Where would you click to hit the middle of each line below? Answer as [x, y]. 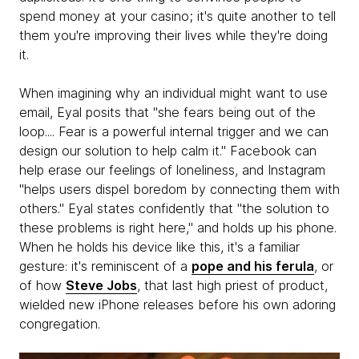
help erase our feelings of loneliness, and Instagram [172, 170]
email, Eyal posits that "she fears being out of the [167, 112]
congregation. [60, 324]
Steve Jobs [101, 285]
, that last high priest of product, [232, 285]
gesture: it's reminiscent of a [105, 266]
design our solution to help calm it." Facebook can [168, 151]
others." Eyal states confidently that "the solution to [174, 208]
